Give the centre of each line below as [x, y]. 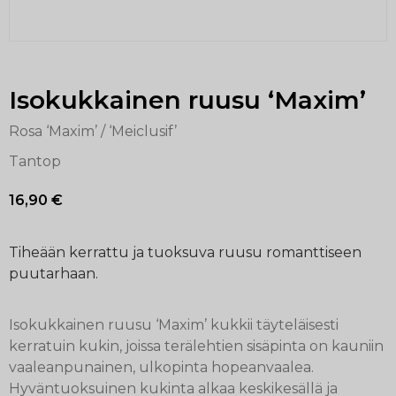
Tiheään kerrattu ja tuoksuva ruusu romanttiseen [185, 252]
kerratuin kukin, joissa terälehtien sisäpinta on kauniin [196, 346]
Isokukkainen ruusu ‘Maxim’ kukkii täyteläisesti [174, 324]
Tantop [35, 162]
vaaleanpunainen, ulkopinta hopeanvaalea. [161, 367]
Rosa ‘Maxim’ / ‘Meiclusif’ [93, 132]
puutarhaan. [53, 273]
